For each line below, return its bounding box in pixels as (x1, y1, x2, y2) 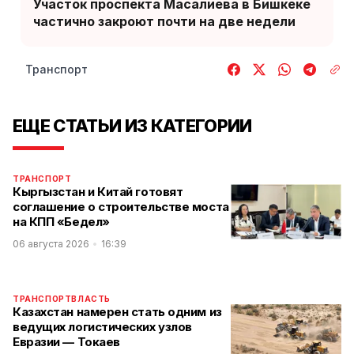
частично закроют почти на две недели (33, 13, 296, 29)
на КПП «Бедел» (13, 214, 110, 229)
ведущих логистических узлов (13, 319, 192, 334)
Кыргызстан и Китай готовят (13, 184, 183, 199)
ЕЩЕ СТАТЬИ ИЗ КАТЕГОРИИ (13, 115, 252, 136)
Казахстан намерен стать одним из (13, 304, 222, 319)
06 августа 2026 (13, 238, 89, 250)
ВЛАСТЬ (71, 294, 111, 303)
